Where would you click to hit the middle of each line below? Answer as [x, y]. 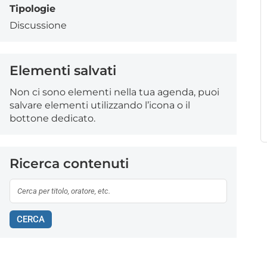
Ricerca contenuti [69, 164]
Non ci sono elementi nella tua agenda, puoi [114, 92]
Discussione [38, 25]
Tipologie [32, 9]
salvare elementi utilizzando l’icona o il [100, 105]
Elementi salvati [63, 71]
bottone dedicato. [52, 118]
